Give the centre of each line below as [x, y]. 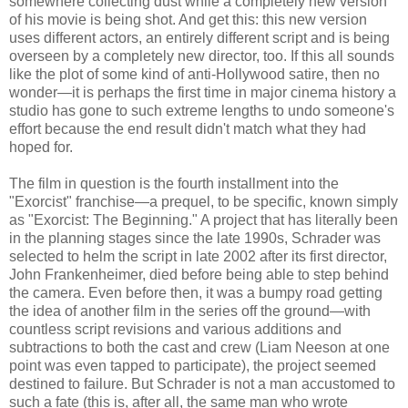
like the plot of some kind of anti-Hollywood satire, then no [194, 75]
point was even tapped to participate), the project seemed [193, 366]
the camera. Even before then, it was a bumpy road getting [196, 293]
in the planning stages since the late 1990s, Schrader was [195, 239]
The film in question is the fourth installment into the [174, 184]
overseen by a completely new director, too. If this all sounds [202, 56]
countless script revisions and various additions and [175, 330]
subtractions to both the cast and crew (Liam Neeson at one [199, 348]
